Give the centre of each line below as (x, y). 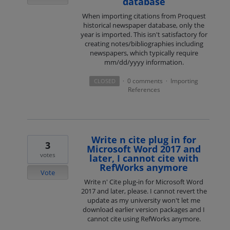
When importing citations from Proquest (144, 16)
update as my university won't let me (144, 200)
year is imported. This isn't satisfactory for (144, 34)
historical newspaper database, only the (144, 25)
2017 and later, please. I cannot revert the (144, 191)
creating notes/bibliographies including (144, 44)
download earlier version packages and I (144, 210)
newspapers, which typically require (144, 53)
